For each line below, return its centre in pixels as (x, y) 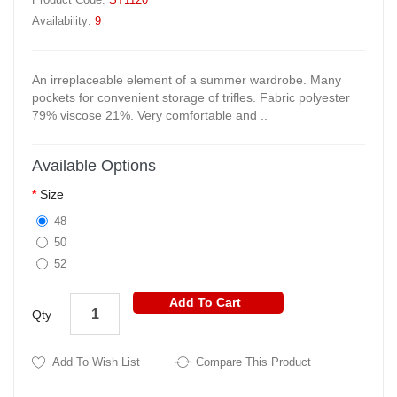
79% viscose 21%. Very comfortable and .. (150, 116)
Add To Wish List (96, 362)
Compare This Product (253, 362)
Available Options (94, 166)
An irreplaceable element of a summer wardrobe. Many (187, 80)
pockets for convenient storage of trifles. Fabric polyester (191, 98)
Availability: (63, 21)
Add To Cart (205, 303)
